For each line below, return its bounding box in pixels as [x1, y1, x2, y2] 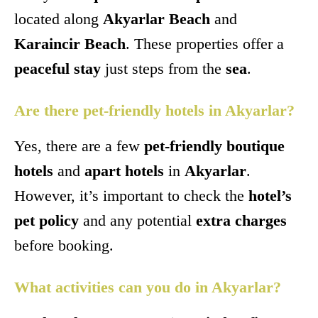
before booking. [14, 236, 114, 255]
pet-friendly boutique [144, 137, 285, 155]
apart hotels [84, 162, 164, 180]
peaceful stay [14, 60, 101, 78]
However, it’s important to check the [14, 187, 248, 205]
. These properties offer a [126, 35, 284, 53]
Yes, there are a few [14, 137, 144, 155]
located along [14, 10, 103, 28]
